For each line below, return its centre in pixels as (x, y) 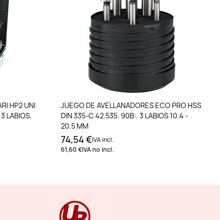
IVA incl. (102, 140)
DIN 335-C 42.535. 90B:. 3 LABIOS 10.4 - (124, 116)
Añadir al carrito (137, 105)
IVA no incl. (97, 150)
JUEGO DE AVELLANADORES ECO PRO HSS (131, 106)
